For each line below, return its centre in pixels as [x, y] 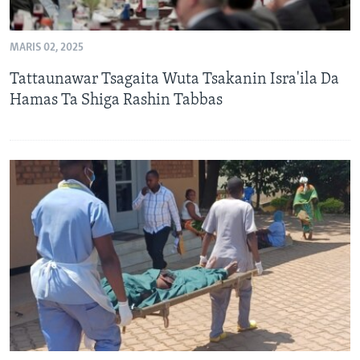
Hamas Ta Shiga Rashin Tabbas [116, 100]
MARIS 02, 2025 [47, 47]
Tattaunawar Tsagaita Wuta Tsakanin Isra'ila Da [174, 79]
